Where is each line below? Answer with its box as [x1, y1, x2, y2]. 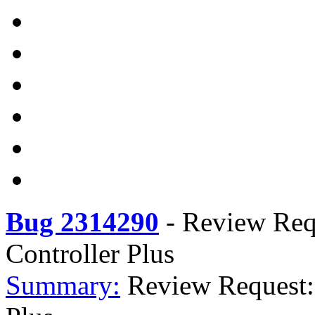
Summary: [6, 270, 120, 300]
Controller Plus [6, 238, 174, 269]
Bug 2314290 [6, 207, 159, 237]
